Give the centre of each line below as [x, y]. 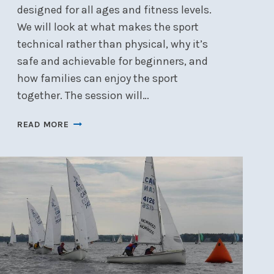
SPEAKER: [90, 136]
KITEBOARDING [101, 150]
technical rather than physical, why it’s [112, 44]
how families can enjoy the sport [97, 79]
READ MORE [43, 125]
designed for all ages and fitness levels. [114, 10]
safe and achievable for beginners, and [112, 61]
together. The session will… [83, 96]
